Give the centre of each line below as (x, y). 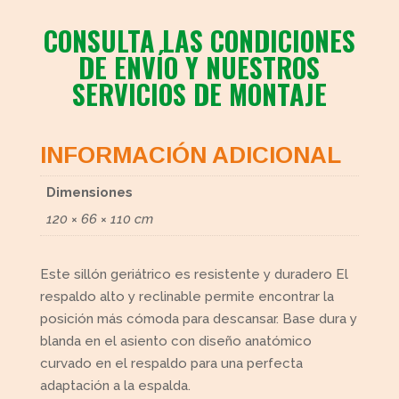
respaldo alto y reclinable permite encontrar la (187, 296)
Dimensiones (90, 193)
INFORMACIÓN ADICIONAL (190, 155)
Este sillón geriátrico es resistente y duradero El (194, 274)
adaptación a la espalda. (115, 385)
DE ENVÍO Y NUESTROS (199, 67)
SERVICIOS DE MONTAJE (199, 94)
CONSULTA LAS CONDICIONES (199, 40)
